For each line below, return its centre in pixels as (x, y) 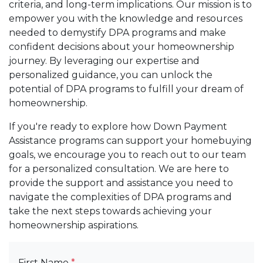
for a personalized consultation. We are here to (119, 168)
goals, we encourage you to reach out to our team (127, 154)
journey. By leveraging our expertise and (104, 60)
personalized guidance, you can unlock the (111, 75)
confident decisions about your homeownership (122, 46)
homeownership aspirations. (74, 225)
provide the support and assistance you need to (121, 183)
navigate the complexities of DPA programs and (120, 197)
